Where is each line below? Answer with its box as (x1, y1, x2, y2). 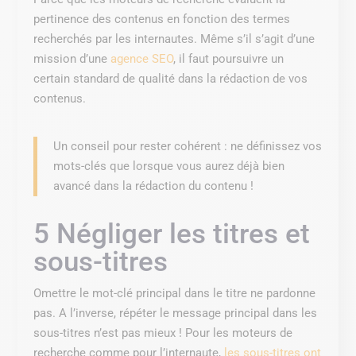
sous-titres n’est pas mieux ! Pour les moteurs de (33, 325, 293, 340)
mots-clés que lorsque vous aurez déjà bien (53, 158, 285, 173)
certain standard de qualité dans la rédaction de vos (33, 71, 308, 86)
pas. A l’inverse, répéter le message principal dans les (33, 305, 318, 320)
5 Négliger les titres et (33, 217, 311, 250)
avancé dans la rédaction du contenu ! (53, 178, 254, 193)
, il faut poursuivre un (173, 51, 284, 66)
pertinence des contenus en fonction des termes (33, 11, 291, 26)
